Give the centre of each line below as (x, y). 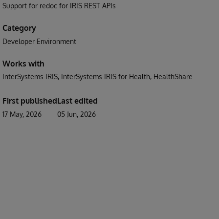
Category (19, 28)
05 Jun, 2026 (77, 114)
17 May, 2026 (22, 114)
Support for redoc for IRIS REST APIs (59, 6)
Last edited (77, 101)
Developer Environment (39, 41)
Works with (23, 64)
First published (30, 101)
